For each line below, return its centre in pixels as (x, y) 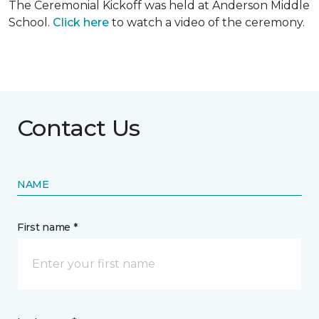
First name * (47, 227)
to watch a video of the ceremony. (207, 22)
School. (31, 22)
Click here (81, 22)
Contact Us (79, 127)
